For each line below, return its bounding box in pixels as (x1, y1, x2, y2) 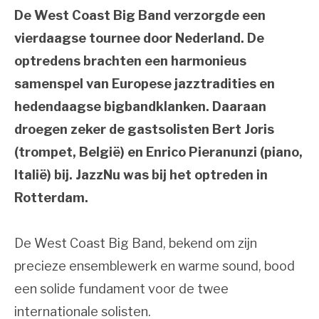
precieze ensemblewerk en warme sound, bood (14, 258, 295, 273)
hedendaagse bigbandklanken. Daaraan (14, 98, 266, 114)
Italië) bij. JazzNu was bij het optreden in (14, 167, 268, 182)
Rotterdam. (14, 189, 88, 205)
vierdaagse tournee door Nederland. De (14, 30, 264, 46)
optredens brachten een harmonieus (14, 53, 246, 68)
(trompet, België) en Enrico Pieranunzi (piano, (14, 144, 303, 159)
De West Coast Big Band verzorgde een (14, 7, 266, 23)
